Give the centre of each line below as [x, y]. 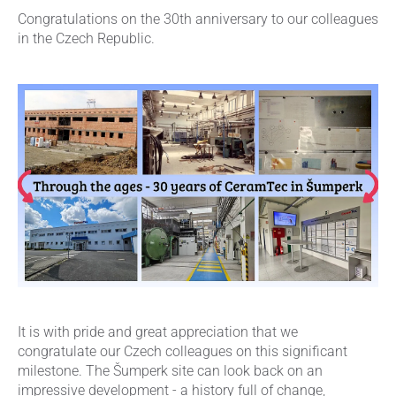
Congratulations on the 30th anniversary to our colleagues [198, 19]
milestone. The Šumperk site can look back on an [170, 371]
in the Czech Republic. [86, 38]
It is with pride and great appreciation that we [158, 332]
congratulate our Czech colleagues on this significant [183, 351]
